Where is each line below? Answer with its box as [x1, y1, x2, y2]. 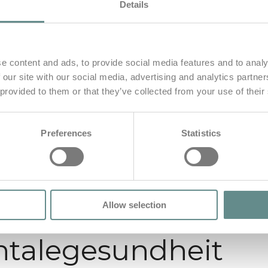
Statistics [181, 127, 221, 138]
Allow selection [102, 199, 166, 210]
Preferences [41, 127, 92, 138]
